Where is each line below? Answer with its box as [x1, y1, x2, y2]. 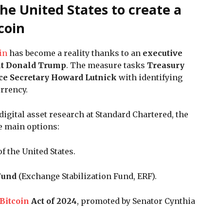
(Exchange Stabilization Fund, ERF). [17, 171, 161, 181]
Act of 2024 [31, 196, 77, 206]
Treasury [147, 60, 184, 70]
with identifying [117, 72, 182, 82]
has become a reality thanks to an [7, 48, 143, 58]
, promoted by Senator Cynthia [77, 196, 195, 206]
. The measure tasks [66, 60, 147, 70]
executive [143, 48, 182, 58]
